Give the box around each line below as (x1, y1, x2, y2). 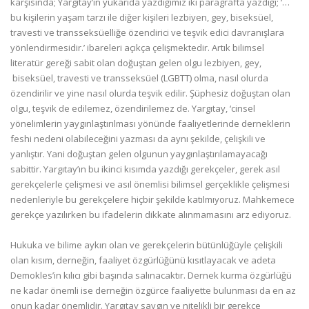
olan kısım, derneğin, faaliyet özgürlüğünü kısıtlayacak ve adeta (10, 254, 276, 266)
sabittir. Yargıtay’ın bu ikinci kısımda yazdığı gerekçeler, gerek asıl (10, 163, 280, 175)
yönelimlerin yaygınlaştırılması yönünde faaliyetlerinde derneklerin (10, 117, 290, 130)
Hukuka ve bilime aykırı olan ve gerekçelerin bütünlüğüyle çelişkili (10, 239, 283, 251)
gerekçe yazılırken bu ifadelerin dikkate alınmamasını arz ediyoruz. (10, 208, 291, 221)
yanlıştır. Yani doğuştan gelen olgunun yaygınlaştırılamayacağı (10, 148, 268, 160)
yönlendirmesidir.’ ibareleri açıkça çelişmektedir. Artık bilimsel (10, 41, 264, 54)
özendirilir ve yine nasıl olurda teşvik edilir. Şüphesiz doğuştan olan (10, 87, 290, 99)
